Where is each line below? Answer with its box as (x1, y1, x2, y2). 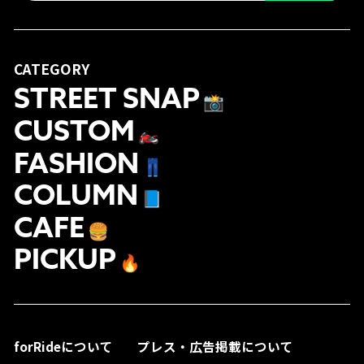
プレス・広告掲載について (137, 337, 294, 356)
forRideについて (14, 337, 114, 356)
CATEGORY (14, 58, 90, 79)
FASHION (14, 151, 140, 180)
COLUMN (14, 184, 139, 213)
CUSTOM (14, 119, 136, 149)
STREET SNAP (14, 87, 201, 116)
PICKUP (14, 248, 117, 277)
